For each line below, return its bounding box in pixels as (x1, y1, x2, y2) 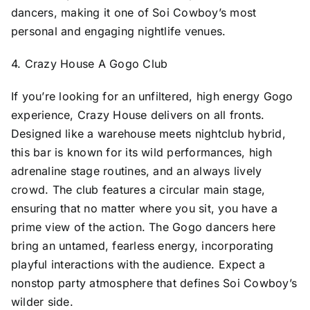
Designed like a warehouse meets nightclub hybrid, (10, 126, 286, 140)
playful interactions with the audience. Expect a (10, 257, 266, 271)
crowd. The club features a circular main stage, (10, 182, 266, 197)
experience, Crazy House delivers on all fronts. (10, 107, 265, 122)
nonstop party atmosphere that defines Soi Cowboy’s (10, 275, 297, 290)
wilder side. (10, 294, 73, 309)
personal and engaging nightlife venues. (10, 24, 226, 38)
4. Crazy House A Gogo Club (10, 56, 168, 71)
